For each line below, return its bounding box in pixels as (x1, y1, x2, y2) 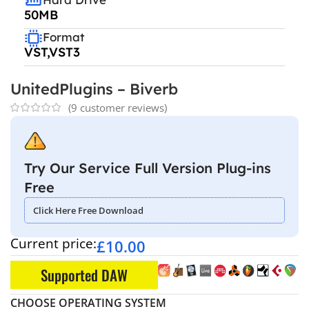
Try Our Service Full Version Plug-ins (24, 159, 271, 177)
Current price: (10, 234, 97, 252)
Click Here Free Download (33, 203, 143, 217)
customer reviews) (77, 100, 167, 114)
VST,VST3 (24, 43, 80, 60)
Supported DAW (41, 263, 128, 286)
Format (43, 29, 85, 44)
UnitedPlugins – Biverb (10, 79, 178, 99)
